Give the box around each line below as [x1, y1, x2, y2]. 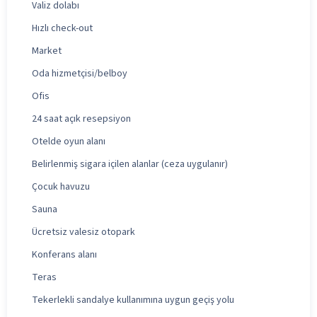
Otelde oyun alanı [32, 134, 105, 149]
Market [32, 43, 62, 58]
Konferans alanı [32, 247, 97, 262]
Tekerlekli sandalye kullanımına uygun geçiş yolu [32, 292, 234, 307]
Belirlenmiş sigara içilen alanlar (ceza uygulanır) [32, 156, 228, 171]
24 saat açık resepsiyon [32, 111, 131, 126]
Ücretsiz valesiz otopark [32, 224, 135, 239]
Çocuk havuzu [32, 179, 90, 194]
